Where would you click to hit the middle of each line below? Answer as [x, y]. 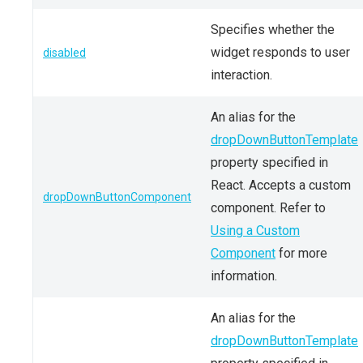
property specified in [269, 162]
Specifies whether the [273, 30]
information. [244, 276]
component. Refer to [268, 208]
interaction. [241, 75]
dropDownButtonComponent [117, 197]
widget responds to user [280, 52]
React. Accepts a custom [281, 185]
